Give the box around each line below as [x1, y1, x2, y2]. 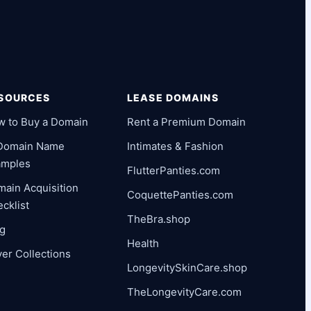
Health [127, 236, 160, 250]
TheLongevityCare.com [127, 285, 242, 299]
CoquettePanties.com [127, 187, 234, 201]
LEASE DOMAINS [127, 91, 219, 103]
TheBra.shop [127, 212, 191, 226]
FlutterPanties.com [127, 163, 221, 177]
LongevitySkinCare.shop [127, 260, 248, 274]
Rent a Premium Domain [127, 115, 246, 128]
